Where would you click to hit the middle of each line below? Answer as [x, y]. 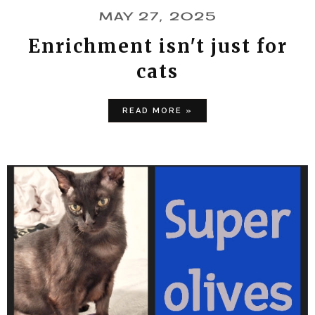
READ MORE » [157, 110]
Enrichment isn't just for [157, 46]
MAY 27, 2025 [157, 16]
